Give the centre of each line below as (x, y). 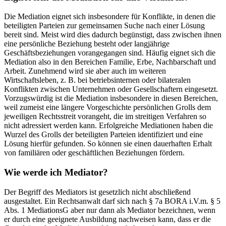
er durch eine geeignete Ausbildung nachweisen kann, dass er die (107, 219)
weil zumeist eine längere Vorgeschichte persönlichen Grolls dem (107, 107)
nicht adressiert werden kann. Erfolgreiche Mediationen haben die (108, 126)
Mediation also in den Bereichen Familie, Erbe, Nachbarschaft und (110, 62)
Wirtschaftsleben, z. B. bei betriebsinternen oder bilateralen (97, 80)
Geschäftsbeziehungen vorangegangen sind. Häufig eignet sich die (110, 53)
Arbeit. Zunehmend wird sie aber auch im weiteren (85, 71)
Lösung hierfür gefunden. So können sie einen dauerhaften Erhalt (108, 144)
